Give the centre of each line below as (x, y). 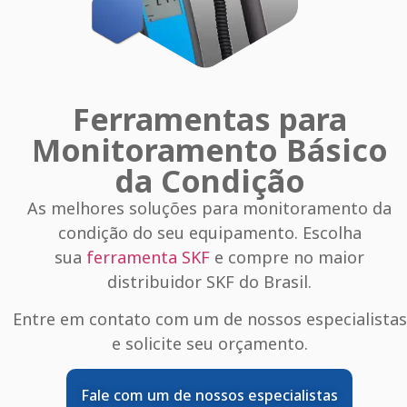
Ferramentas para (209, 119)
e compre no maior (288, 257)
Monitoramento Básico (209, 149)
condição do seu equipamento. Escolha (209, 232)
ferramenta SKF (149, 257)
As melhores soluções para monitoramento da (210, 208)
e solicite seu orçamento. (209, 344)
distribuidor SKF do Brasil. (210, 281)
